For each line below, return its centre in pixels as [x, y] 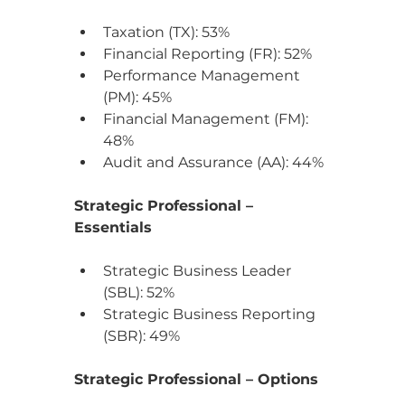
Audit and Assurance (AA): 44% [213, 162]
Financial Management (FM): [207, 118]
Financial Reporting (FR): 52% [207, 53]
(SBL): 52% [139, 292]
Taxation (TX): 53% [166, 32]
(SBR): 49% [141, 335]
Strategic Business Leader [199, 270]
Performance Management [203, 75]
